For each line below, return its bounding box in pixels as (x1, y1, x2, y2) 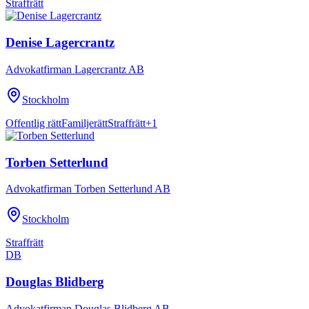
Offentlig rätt (6, 117, 61, 129)
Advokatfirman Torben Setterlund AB (6, 183, 170, 195)
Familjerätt (61, 117, 108, 129)
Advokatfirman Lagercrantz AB (6, 63, 144, 75)
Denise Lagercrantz (6, 35, 114, 50)
